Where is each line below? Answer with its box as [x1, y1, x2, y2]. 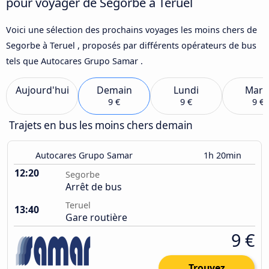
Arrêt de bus [65, 180, 122, 194]
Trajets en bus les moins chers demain [9, 118, 193, 133]
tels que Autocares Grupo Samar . [6, 55, 143, 67]
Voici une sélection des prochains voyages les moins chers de [6, 23, 257, 35]
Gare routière [65, 211, 127, 225]
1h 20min [204, 150, 244, 162]
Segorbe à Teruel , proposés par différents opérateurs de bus [6, 39, 256, 51]
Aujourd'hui [15, 83, 69, 97]
